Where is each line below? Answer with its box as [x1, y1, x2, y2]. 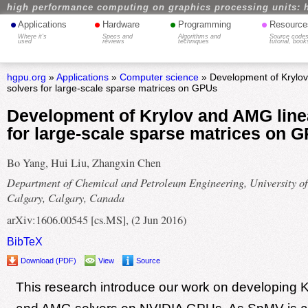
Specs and [102, 33, 133, 40]
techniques [177, 38, 209, 45]
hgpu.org [6, 71, 46, 82]
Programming [177, 19, 231, 30]
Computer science [119, 71, 199, 82]
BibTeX [6, 235, 43, 248]
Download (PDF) [20, 256, 76, 265]
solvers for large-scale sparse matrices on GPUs [6, 82, 217, 93]
